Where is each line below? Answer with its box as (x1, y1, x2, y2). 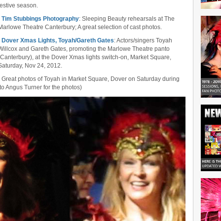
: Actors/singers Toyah (114, 37, 172, 44)
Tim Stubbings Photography (1, 15, 79, 22)
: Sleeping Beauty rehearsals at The (79, 15, 175, 22)
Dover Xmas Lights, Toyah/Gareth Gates (1, 37, 114, 44)
